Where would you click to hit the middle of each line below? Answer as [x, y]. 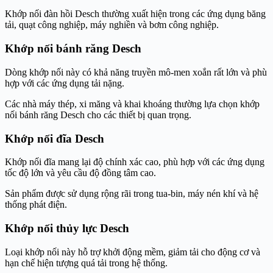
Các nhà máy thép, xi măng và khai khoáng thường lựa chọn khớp [132, 104]
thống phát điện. [36, 205]
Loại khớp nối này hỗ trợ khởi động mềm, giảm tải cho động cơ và [133, 252]
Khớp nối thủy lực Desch [67, 229]
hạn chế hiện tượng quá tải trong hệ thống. [86, 263]
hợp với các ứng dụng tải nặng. [65, 83]
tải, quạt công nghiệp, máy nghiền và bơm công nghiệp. [112, 25]
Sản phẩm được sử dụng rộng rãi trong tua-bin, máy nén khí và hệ [132, 194]
